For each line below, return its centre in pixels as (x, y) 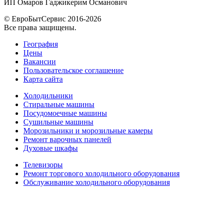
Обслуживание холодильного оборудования (97, 182)
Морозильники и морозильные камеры (88, 130)
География (41, 44)
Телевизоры (43, 164)
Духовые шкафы (51, 148)
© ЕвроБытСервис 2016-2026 (53, 18)
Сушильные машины (58, 122)
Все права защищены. (40, 27)
